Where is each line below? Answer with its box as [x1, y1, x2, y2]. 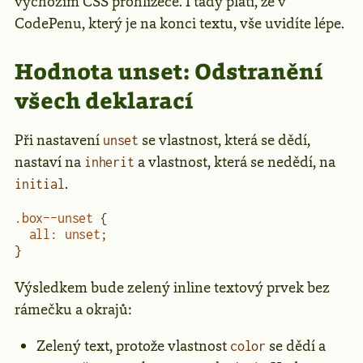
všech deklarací [15, 86, 193, 116]
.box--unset [15, 211, 94, 226]
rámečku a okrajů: [15, 299, 131, 319]
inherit [84, 155, 135, 170]
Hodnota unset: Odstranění [15, 57, 322, 87]
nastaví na [15, 152, 84, 173]
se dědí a [266, 335, 327, 356]
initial [15, 177, 65, 192]
